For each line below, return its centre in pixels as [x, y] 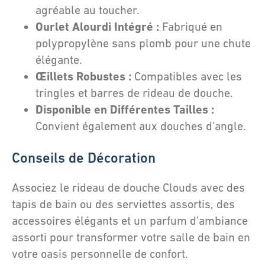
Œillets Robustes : [83, 76]
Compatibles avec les [187, 76]
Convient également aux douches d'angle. [141, 126]
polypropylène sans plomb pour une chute [143, 43]
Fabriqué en [191, 27]
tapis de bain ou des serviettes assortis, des [123, 204]
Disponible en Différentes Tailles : [125, 109]
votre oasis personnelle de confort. [100, 254]
